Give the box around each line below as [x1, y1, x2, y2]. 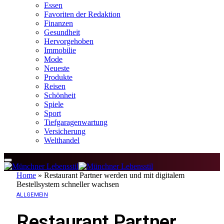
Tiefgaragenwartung [44, 117, 107, 126]
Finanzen [44, 18, 73, 27]
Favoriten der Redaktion [44, 9, 120, 18]
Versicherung [44, 126, 85, 135]
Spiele [44, 99, 63, 108]
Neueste [44, 63, 69, 72]
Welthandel [44, 135, 79, 144]
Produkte [44, 72, 72, 81]
